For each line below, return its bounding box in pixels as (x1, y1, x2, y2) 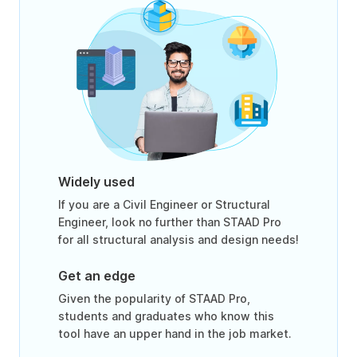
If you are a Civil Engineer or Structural (58, 198, 270, 212)
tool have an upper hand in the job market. (58, 327, 292, 341)
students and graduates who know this (58, 309, 274, 324)
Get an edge (58, 268, 135, 284)
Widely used (58, 174, 135, 190)
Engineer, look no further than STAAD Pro (58, 215, 281, 229)
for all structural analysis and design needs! (58, 233, 299, 247)
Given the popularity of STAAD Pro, (58, 292, 250, 306)
